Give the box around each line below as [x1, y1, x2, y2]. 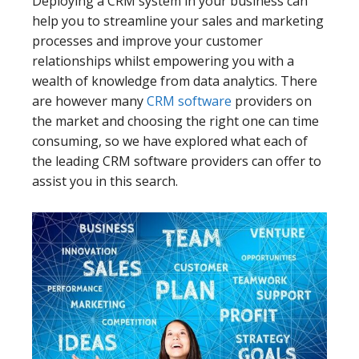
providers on [232, 92, 312, 110]
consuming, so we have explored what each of [32, 132, 308, 150]
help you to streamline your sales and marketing [32, 12, 324, 30]
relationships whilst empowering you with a [32, 52, 294, 70]
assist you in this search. [32, 172, 178, 190]
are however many [32, 92, 147, 110]
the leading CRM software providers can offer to [32, 152, 321, 170]
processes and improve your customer [32, 32, 263, 50]
